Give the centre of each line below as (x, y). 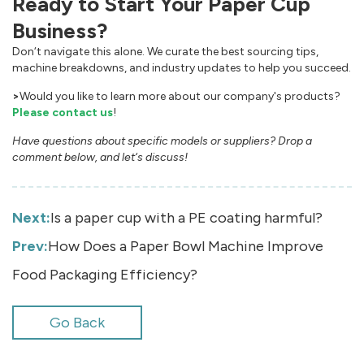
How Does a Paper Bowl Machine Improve (186, 247)
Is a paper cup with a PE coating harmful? (186, 218)
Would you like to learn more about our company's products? (180, 97)
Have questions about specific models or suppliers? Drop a (162, 141)
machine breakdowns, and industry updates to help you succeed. (182, 68)
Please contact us (63, 113)
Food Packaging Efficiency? (105, 275)
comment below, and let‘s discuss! (100, 158)
